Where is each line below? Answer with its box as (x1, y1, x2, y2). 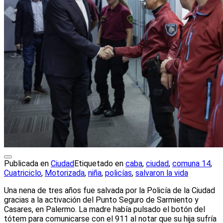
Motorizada (45, 168, 85, 178)
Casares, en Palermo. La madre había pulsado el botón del (4, 205, 205, 215)
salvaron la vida (135, 168, 188, 178)
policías (105, 168, 132, 178)
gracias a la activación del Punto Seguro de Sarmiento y (4, 195, 199, 205)
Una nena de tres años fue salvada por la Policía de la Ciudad (4, 186, 215, 196)
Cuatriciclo (4, 168, 41, 178)
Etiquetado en (74, 159, 125, 169)
